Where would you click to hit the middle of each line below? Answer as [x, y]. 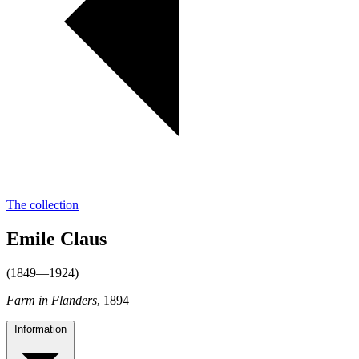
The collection [42, 205]
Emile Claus [56, 239]
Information [40, 329]
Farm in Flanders [52, 301]
